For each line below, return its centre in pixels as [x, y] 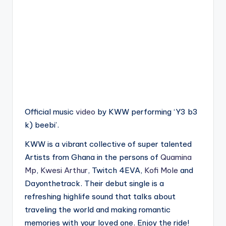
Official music [50, 111]
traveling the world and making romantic [98, 209]
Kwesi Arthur [64, 170]
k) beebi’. [42, 125]
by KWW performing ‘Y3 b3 [147, 111]
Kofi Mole [161, 170]
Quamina [176, 157]
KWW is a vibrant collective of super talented [108, 144]
